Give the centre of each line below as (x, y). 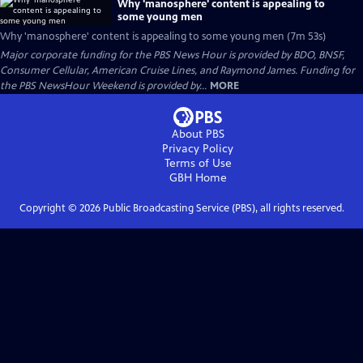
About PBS (198, 134)
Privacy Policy (198, 149)
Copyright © (49, 208)
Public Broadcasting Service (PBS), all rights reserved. (222, 208)
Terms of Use (198, 163)
